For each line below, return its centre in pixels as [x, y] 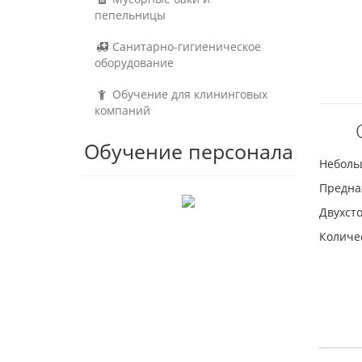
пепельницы [130, 15]
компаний [122, 110]
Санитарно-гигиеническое [185, 46]
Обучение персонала [188, 151]
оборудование [134, 63]
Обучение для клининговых [188, 94]
